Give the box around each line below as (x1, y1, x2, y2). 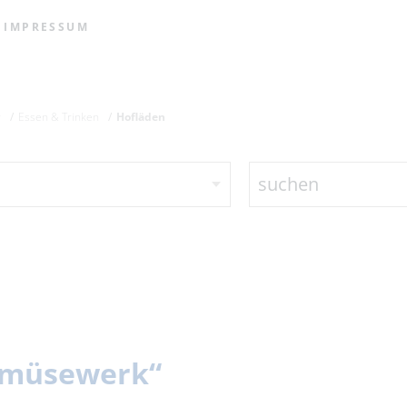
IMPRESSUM (4, 19, 90, 35)
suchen (258, 172, 319, 196)
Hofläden (116, 109, 166, 124)
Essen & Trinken (18, 109, 100, 124)
